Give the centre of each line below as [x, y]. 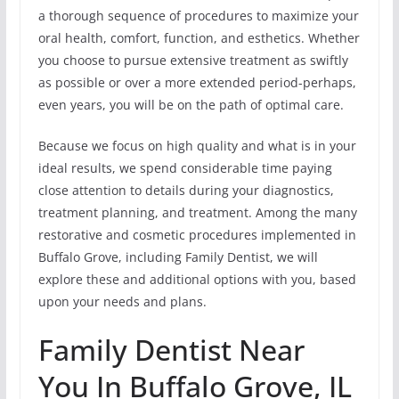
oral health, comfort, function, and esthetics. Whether [199, 37]
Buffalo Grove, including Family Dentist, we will [178, 256]
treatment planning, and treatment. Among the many [197, 212]
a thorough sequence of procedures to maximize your [198, 15]
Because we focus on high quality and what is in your [197, 145]
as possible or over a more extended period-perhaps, [197, 82]
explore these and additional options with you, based [197, 279]
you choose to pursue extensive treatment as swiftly [193, 60]
